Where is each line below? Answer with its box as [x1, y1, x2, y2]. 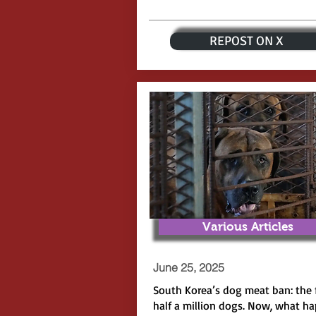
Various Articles [202, 220, 293, 233]
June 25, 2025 [152, 260, 224, 274]
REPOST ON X [209, 33, 284, 49]
